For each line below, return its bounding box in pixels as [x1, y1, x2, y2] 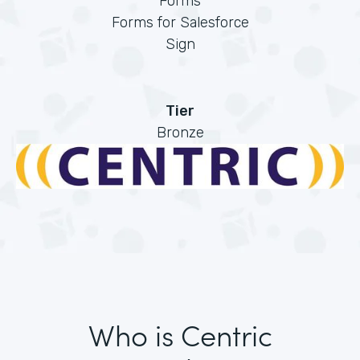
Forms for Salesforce [111, 14, 249, 31]
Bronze [156, 124, 204, 141]
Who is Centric [88, 313, 272, 355]
